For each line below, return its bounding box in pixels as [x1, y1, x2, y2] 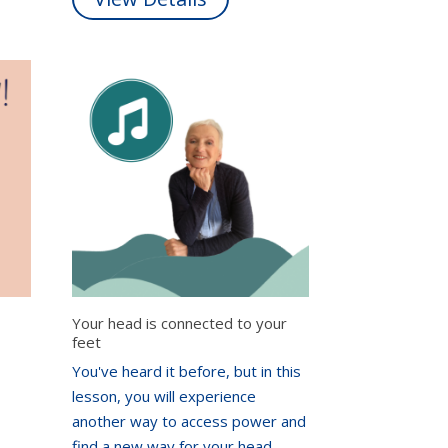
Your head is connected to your [72, 312, 288, 333]
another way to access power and [72, 411, 307, 432]
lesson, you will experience [72, 386, 257, 407]
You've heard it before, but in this [72, 361, 302, 382]
